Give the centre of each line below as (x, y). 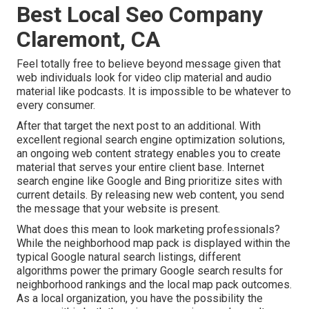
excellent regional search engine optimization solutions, (151, 140)
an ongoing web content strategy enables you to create (149, 154)
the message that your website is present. (118, 209)
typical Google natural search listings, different (129, 257)
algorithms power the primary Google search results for (150, 271)
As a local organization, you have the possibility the (140, 299)
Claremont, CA (88, 40)
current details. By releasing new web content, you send (150, 195)
